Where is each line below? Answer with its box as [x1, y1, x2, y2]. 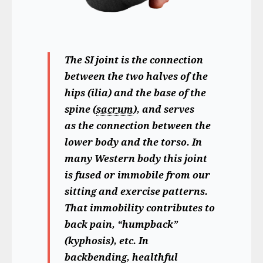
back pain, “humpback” [64, 219, 178, 231]
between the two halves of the [64, 71, 208, 83]
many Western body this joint [64, 153, 207, 165]
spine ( [64, 104, 96, 116]
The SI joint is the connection [64, 55, 203, 66]
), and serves [133, 104, 194, 116]
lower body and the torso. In [64, 137, 202, 149]
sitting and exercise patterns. [64, 186, 208, 198]
